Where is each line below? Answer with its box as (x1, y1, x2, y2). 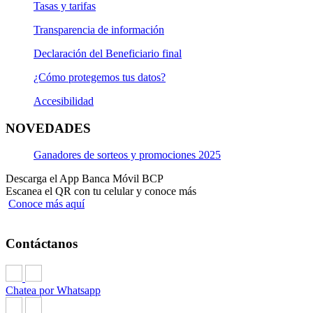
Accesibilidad (34, 94, 94, 107)
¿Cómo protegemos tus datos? (34, 71, 166, 83)
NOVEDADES (6, 120, 91, 136)
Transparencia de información (34, 23, 164, 36)
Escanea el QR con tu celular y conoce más (6, 185, 196, 198)
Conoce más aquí (8, 198, 85, 210)
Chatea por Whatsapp (6, 284, 101, 296)
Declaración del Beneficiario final (34, 47, 182, 59)
